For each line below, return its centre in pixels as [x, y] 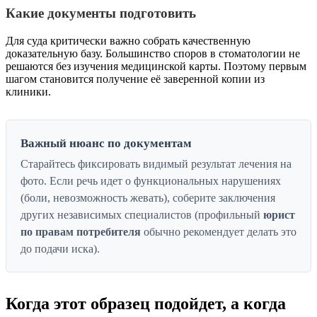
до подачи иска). [60, 248]
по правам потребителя [81, 231]
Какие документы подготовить [101, 13]
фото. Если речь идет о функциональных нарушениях [151, 180]
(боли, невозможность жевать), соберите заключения [148, 197]
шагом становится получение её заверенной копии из [135, 79]
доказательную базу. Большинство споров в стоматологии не [153, 53]
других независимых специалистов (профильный [142, 214]
